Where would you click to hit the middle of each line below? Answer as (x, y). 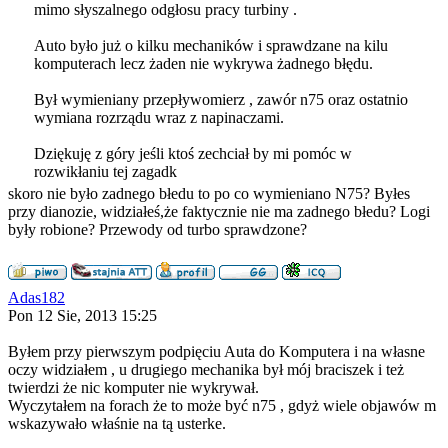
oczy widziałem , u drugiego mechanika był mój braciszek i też (206, 369)
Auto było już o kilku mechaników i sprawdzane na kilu (211, 45)
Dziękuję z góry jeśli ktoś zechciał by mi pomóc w (193, 153)
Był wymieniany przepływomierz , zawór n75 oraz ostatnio (221, 99)
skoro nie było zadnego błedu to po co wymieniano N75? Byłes (209, 193)
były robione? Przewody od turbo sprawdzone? (157, 229)
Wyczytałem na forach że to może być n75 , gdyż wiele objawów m (222, 405)
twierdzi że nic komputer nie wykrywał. (133, 387)
